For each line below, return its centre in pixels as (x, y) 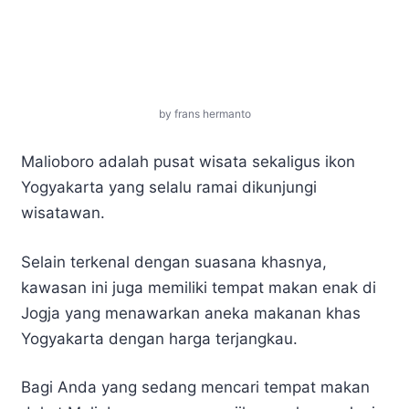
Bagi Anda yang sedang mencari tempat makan (195, 388)
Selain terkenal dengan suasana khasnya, (174, 262)
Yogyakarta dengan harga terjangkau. (159, 338)
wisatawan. (63, 213)
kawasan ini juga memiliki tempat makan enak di (199, 287)
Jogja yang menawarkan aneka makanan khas (191, 313)
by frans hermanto (204, 114)
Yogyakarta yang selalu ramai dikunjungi (169, 188)
